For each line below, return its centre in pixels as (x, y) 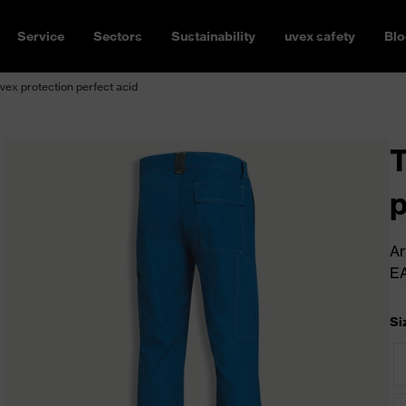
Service (41, 36)
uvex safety (320, 36)
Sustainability (213, 36)
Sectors (118, 36)
